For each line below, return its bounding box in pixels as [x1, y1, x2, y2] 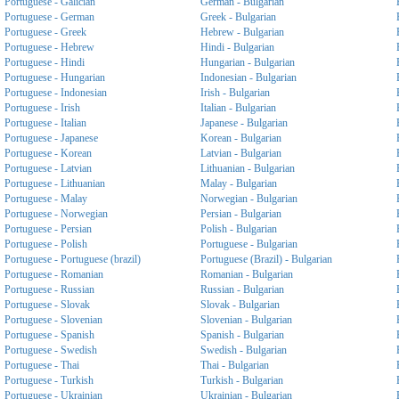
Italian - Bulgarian [200, 102, 276, 114]
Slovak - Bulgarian [200, 298, 280, 311]
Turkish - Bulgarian [200, 374, 283, 387]
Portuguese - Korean [4, 147, 92, 159]
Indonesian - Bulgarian [200, 71, 297, 84]
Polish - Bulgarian [200, 223, 277, 235]
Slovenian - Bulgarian [200, 313, 292, 326]
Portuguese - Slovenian [4, 313, 102, 326]
